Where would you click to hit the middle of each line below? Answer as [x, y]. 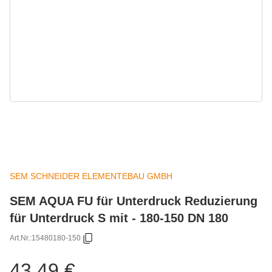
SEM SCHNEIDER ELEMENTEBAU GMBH [91, 176]
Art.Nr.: [21, 238]
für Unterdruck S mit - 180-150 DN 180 [119, 217]
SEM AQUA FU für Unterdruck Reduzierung [134, 200]
